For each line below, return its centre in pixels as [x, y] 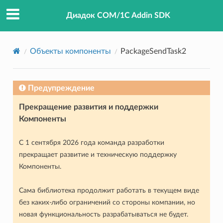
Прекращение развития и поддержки [88, 107]
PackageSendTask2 [153, 51]
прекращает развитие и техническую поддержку [98, 154]
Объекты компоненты [70, 51]
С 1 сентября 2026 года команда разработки [91, 142]
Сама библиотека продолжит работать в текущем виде [109, 190]
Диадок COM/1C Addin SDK [118, 16]
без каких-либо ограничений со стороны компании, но [107, 202]
